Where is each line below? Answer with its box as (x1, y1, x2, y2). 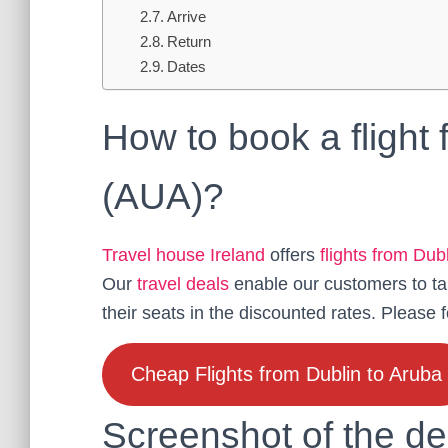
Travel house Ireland (102, 244, 265, 265)
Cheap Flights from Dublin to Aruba (130, 363, 442, 386)
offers (265, 244, 320, 265)
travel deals (137, 273, 229, 294)
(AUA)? (102, 175, 224, 217)
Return (167, 32, 212, 50)
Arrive (167, 7, 207, 25)
